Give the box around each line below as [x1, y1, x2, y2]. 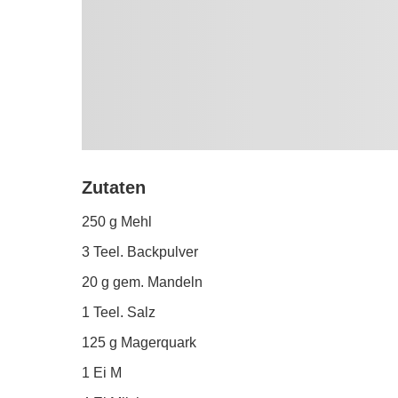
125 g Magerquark [82, 335, 196, 351]
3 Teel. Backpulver [82, 244, 198, 260]
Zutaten [82, 178, 146, 198]
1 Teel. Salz [82, 305, 155, 321]
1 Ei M [82, 365, 122, 381]
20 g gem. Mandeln [82, 275, 203, 291]
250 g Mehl [82, 214, 152, 230]
